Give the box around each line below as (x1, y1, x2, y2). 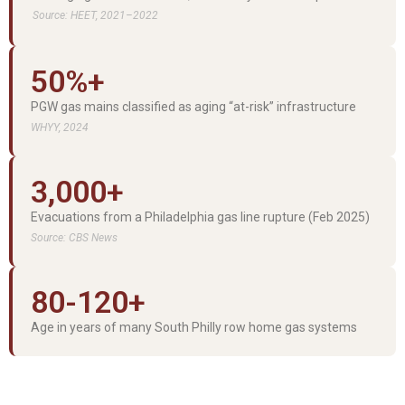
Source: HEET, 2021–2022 (33, 8, 158, 22)
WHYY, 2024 (31, 120, 89, 134)
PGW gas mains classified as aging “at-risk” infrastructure (31, 99, 356, 114)
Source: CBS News (31, 231, 118, 244)
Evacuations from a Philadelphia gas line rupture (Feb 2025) (31, 209, 370, 224)
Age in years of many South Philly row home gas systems (31, 319, 357, 334)
